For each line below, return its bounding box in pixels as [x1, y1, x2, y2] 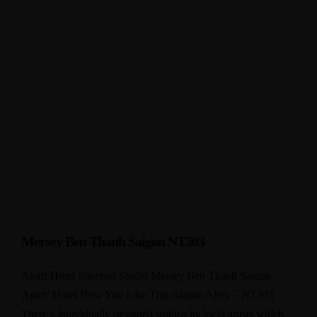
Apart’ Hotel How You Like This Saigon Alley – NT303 [21, 289, 274, 301]
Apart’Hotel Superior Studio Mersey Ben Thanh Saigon [21, 270, 271, 282]
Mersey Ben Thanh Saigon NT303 [21, 234, 204, 249]
